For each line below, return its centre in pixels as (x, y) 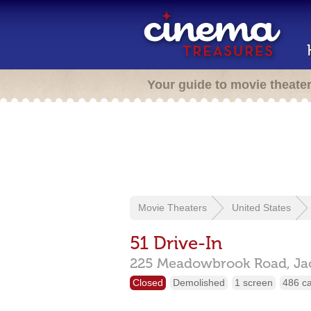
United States (261, 208)
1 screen (254, 283)
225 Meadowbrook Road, (210, 263)
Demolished (199, 283)
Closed (148, 283)
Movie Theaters (173, 208)
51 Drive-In (176, 243)
